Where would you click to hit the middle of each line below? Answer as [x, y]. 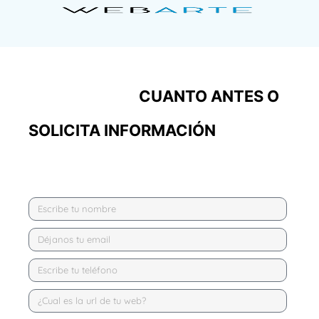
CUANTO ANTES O [209, 96]
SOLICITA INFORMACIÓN [122, 130]
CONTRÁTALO [82, 96]
